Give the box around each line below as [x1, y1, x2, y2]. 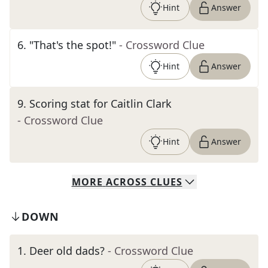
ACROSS [105, 175, 147, 188]
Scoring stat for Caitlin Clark [29, 96, 172, 111]
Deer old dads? [29, 243, 105, 258]
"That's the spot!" [29, 38, 116, 52]
